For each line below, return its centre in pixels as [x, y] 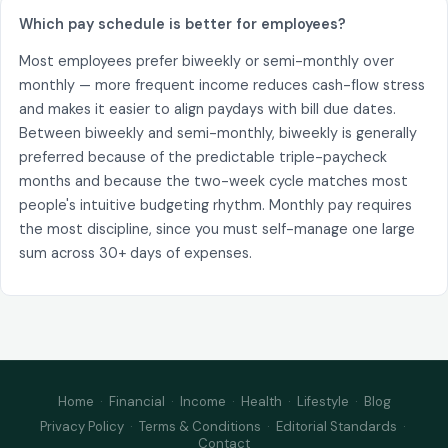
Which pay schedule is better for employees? [182, 23]
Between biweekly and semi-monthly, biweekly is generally [217, 133]
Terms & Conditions [199, 426]
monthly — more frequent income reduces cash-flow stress [221, 85]
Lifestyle [322, 401]
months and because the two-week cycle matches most [213, 181]
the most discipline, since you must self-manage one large [216, 229]
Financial [136, 401]
